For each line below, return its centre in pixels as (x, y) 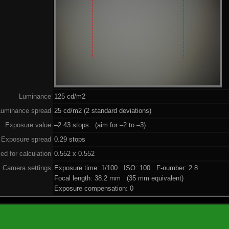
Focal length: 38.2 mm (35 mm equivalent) (119, 178)
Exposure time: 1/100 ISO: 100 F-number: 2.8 (126, 168)
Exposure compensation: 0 (94, 188)
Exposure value (28, 125)
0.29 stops (70, 139)
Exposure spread (26, 139)
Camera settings (27, 168)
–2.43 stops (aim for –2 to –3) (100, 125)
